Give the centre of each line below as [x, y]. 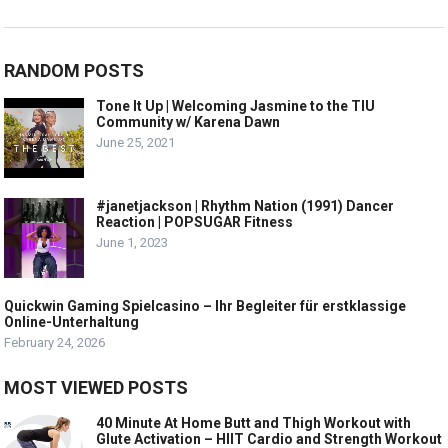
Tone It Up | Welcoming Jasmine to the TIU [236, 105]
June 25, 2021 [136, 142]
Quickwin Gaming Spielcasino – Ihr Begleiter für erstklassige [205, 305]
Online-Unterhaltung [72, 321]
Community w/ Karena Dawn [188, 121]
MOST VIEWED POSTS [96, 387]
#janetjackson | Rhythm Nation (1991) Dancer [245, 205]
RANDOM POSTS [74, 70]
